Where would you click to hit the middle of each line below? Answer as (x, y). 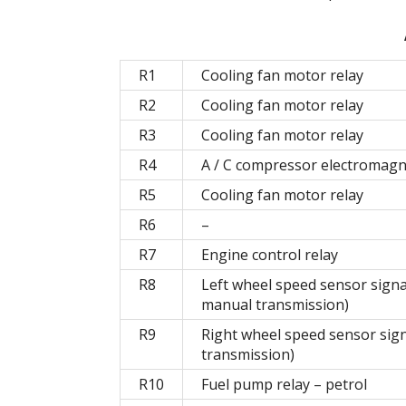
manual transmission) (275, 305)
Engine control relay (270, 255)
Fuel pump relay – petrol (284, 385)
